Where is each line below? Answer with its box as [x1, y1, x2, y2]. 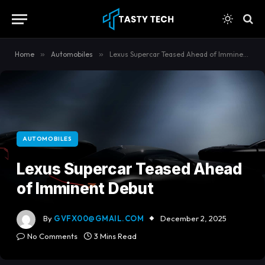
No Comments [27, 231, 77, 241]
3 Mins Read [94, 231, 137, 241]
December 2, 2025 [160, 214, 227, 224]
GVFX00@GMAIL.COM [54, 214, 144, 224]
